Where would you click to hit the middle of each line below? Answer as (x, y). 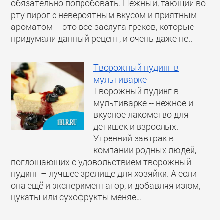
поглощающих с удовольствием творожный (101, 162)
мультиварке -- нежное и (143, 103)
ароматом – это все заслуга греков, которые (103, 27)
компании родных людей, (145, 150)
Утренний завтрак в (134, 138)
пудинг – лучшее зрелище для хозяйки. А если (104, 174)
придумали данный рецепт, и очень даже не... (103, 38)
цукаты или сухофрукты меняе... (77, 197)
